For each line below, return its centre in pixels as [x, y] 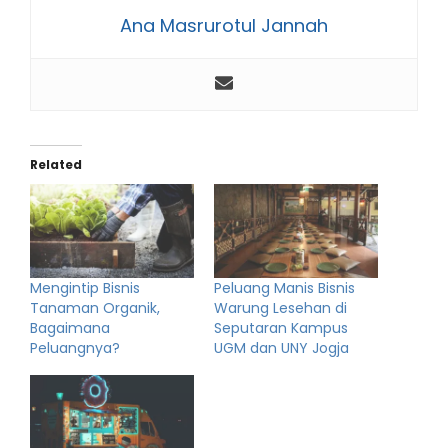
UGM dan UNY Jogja [281, 348]
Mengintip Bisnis [85, 288]
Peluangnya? [75, 348]
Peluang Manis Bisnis [284, 288]
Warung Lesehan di [280, 308]
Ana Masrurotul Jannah [224, 26]
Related [56, 165]
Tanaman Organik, [95, 308]
